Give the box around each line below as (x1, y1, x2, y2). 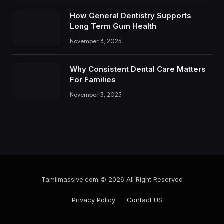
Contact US (126, 196, 162, 204)
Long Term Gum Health (70, 21, 156, 31)
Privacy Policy (71, 196, 115, 204)
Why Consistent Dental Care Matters (70, 64, 206, 74)
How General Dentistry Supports (70, 11, 191, 20)
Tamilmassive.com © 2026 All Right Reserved (41, 175, 183, 184)
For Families (70, 74, 116, 84)
